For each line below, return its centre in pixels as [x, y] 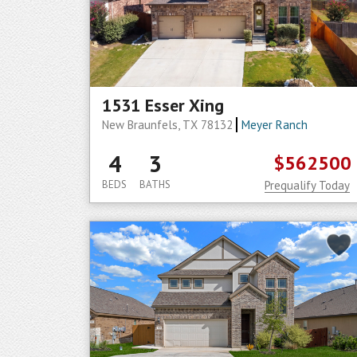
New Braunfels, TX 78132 [169, 125]
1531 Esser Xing [163, 105]
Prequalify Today [307, 185]
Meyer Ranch [274, 125]
